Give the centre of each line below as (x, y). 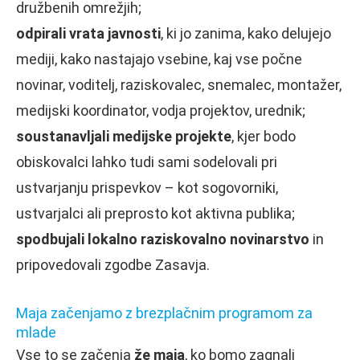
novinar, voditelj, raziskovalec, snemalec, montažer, (179, 84)
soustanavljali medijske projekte (124, 136)
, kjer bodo (264, 136)
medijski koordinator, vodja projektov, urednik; (161, 110)
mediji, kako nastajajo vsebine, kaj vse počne (159, 59)
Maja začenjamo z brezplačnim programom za (164, 313)
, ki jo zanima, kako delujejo (246, 33)
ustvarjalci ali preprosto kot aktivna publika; (155, 213)
